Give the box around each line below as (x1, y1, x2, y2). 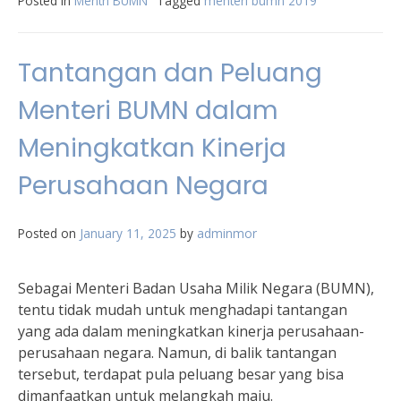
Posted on (18, 225, 80, 242)
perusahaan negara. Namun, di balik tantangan (18, 343, 337, 363)
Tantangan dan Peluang (18, 55, 322, 90)
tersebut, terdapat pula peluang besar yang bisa (18, 364, 344, 384)
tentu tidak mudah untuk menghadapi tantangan (18, 300, 347, 320)
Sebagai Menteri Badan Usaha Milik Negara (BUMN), (18, 278, 374, 298)
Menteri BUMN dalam (18, 93, 278, 128)
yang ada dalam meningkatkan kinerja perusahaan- (18, 321, 364, 341)
